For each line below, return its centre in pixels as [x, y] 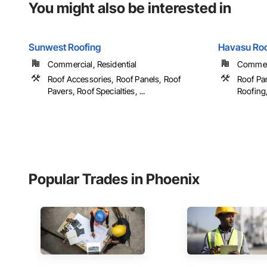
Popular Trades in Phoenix [114, 179]
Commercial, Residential [92, 64]
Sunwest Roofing [65, 47]
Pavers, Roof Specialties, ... [97, 91]
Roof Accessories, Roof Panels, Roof [114, 79]
